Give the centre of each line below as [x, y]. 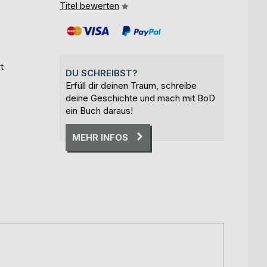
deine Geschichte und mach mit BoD [140, 98]
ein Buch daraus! [99, 110]
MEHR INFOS [100, 137]
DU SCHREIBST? [102, 73]
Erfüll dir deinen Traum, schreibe [131, 85]
